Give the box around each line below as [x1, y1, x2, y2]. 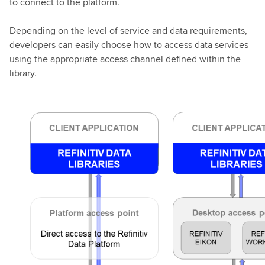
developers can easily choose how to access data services [9, 38, 248, 51]
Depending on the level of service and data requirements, [9, 24, 247, 37]
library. [9, 66, 37, 80]
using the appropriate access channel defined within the [9, 52, 241, 66]
